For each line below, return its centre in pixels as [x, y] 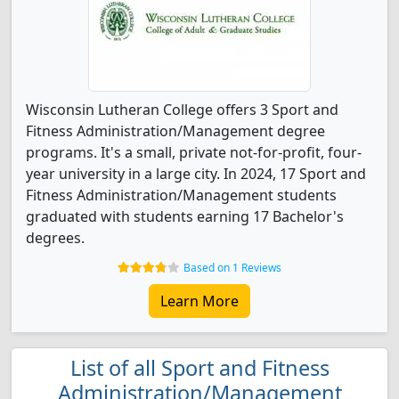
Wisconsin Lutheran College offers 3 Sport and [182, 110]
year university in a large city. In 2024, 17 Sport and [196, 174]
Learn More [199, 301]
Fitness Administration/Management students [181, 195]
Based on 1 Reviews [232, 268]
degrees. [55, 238]
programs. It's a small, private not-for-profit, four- [194, 152]
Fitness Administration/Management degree [175, 131]
